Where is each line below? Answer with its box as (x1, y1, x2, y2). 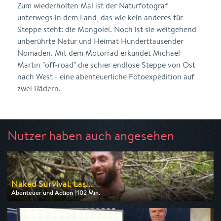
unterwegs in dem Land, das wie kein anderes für (17, 12, 183, 23)
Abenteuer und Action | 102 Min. (11, 188, 100, 197)
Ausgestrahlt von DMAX (11, 196, 78, 205)
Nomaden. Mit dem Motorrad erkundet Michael (17, 48, 180, 58)
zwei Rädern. (17, 83, 61, 94)
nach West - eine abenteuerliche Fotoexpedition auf (17, 72, 194, 82)
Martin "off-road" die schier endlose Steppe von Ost (17, 60, 195, 70)
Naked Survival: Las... (11, 178, 93, 190)
